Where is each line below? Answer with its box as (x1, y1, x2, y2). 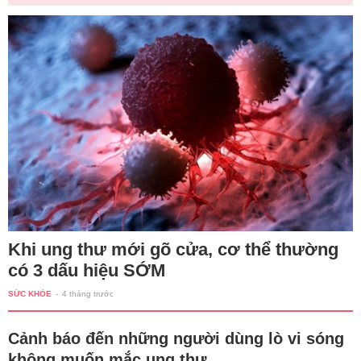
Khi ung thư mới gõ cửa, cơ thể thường (8, 239, 338, 259)
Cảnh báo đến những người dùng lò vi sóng (8, 329, 344, 347)
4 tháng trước (62, 288, 114, 298)
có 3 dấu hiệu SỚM (8, 259, 165, 280)
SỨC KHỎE (8, 288, 52, 298)
